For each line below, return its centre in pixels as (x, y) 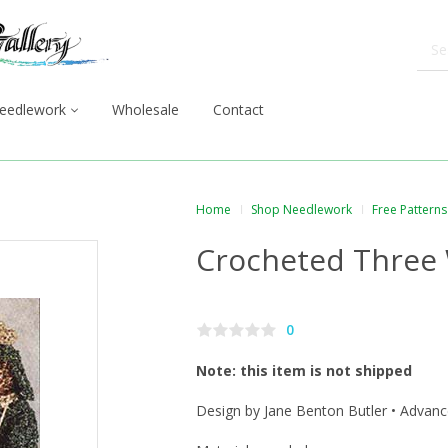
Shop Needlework (301, 209)
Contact (238, 109)
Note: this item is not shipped (304, 371)
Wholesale (145, 109)
